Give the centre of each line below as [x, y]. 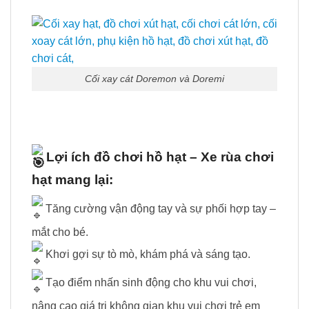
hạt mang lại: [72, 180]
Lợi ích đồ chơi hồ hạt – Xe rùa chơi [158, 157]
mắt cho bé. [60, 232]
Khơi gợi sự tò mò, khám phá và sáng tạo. [147, 254]
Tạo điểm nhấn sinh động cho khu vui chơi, [150, 282]
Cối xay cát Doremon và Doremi [154, 78]
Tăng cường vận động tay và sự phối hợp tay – [159, 208]
